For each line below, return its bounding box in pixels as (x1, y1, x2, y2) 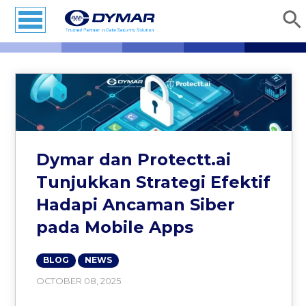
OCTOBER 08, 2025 (36, 275, 122, 286)
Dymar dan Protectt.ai (36, 149, 232, 169)
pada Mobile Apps (36, 217, 194, 237)
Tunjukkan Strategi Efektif (36, 171, 271, 192)
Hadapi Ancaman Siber (36, 194, 236, 214)
